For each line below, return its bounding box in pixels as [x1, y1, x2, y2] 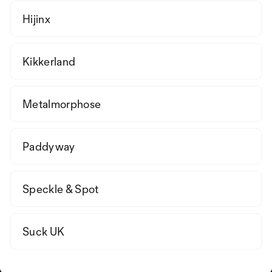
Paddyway [22, 140, 75, 153]
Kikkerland [22, 55, 76, 68]
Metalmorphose [22, 97, 101, 110]
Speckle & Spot [22, 182, 99, 195]
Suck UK [22, 225, 65, 238]
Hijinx [22, 12, 50, 25]
